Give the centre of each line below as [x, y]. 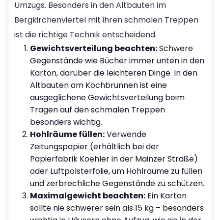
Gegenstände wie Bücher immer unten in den [117, 60]
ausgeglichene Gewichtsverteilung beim [107, 97]
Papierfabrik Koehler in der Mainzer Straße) [114, 159]
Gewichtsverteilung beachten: [94, 48]
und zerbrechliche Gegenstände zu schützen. [117, 183]
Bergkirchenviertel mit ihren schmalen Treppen [106, 20]
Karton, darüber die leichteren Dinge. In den [114, 73]
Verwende [125, 134]
